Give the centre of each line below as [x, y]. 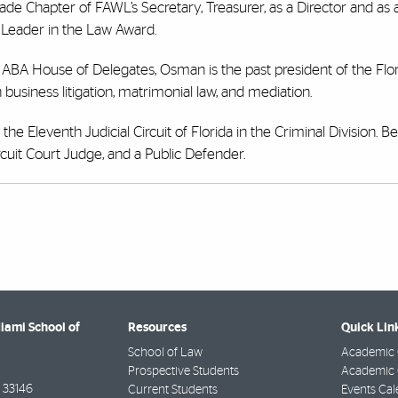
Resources [157, 328]
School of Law [165, 353]
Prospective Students [183, 372]
